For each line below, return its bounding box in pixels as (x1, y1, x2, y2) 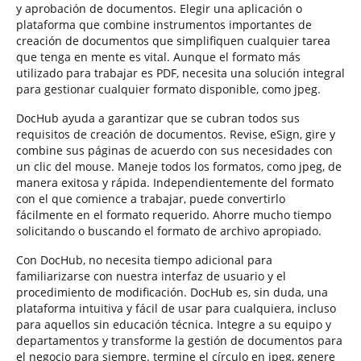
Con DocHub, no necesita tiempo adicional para (16, 252, 272, 268)
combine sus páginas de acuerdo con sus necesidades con (16, 143, 333, 158)
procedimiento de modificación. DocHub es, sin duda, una (16, 284, 328, 300)
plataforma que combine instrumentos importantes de (16, 17, 312, 32)
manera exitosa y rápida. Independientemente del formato (16, 175, 334, 190)
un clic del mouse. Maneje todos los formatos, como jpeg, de (16, 159, 342, 174)
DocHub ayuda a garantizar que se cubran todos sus (16, 110, 300, 126)
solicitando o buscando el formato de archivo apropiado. (16, 223, 322, 239)
